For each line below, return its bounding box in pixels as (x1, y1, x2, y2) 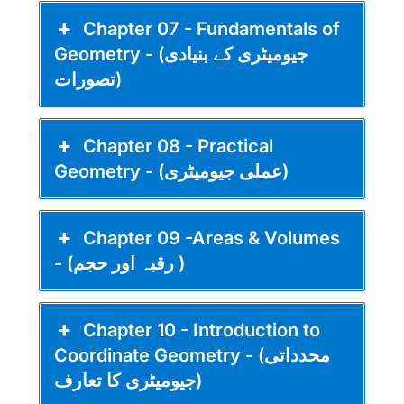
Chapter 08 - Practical (83, 135, 274, 157)
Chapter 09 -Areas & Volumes (83, 227, 341, 249)
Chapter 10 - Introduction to (83, 319, 321, 341)
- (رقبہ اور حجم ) (174, 252, 185, 274)
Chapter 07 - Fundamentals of (83, 18, 341, 40)
